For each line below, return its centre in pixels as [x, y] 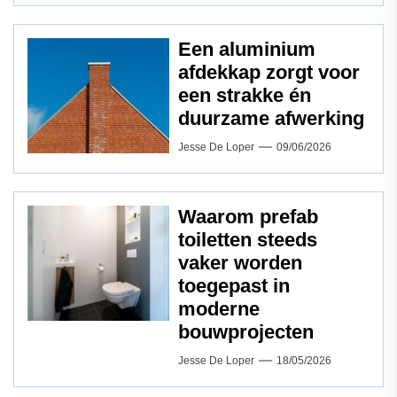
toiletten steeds [248, 240]
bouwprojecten [246, 332]
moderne [219, 309]
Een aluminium [247, 50]
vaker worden [240, 263]
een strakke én [245, 96]
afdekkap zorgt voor [269, 73]
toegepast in [234, 286]
